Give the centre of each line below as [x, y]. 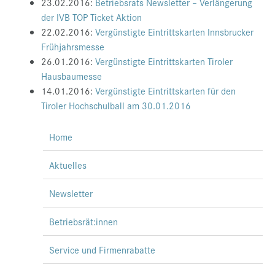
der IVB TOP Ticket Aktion [91, 17]
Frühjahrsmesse [73, 47]
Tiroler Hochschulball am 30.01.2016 [116, 106]
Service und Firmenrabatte [102, 250]
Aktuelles [68, 165]
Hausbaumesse [72, 76]
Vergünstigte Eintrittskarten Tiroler [164, 61]
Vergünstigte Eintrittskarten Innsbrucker [174, 32]
